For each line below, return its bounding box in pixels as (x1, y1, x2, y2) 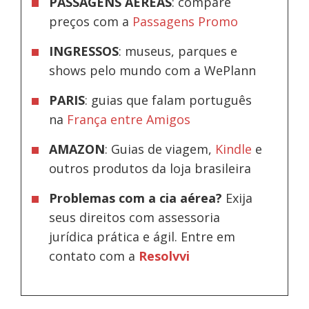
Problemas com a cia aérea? (49, 189, 223, 206)
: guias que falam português (85, 91, 252, 108)
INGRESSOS (49, 42, 119, 59)
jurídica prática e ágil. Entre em (49, 228, 236, 245)
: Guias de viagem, (105, 140, 216, 157)
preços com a (49, 12, 133, 30)
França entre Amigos (67, 110, 191, 128)
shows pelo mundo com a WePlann (49, 61, 257, 79)
